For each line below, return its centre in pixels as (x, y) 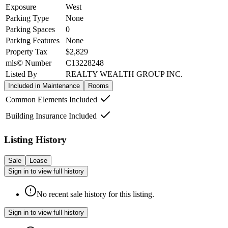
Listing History (35, 139)
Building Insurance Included (51, 116)
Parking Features (33, 41)
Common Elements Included (51, 100)
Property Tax (26, 52)
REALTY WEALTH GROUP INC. (124, 74)
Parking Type (27, 18)
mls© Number (28, 63)
